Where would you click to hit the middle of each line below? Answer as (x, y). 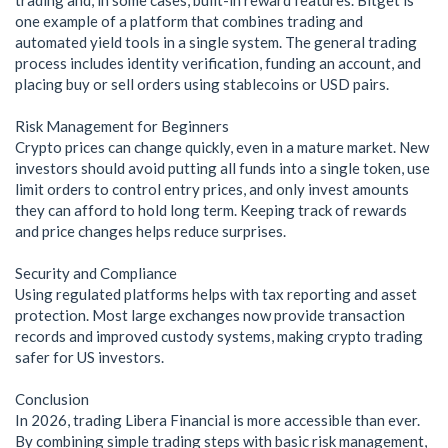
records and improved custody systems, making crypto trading (219, 335)
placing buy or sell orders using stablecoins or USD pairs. (202, 83)
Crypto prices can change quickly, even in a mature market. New (222, 146)
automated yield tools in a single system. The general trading (216, 41)
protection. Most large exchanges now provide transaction (210, 314)
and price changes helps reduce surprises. (150, 230)
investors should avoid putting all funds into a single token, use (222, 167)
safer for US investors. (89, 356)
